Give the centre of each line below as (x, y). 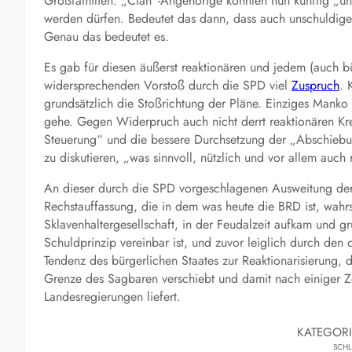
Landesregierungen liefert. (112, 296)
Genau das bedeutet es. (106, 36)
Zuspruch (315, 85)
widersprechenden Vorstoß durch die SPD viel (168, 85)
